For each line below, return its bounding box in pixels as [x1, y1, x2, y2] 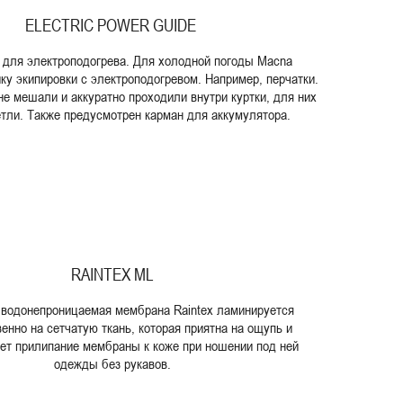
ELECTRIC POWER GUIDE [25, 13, 200, 35]
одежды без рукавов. [54, 354, 171, 373]
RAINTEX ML [71, 263, 154, 284]
